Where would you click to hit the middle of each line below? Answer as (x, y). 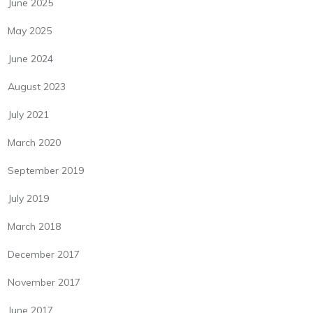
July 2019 (29, 199)
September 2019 (46, 171)
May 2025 (30, 31)
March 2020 (35, 143)
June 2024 (31, 59)
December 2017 (44, 255)
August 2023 (37, 87)
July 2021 (29, 115)
